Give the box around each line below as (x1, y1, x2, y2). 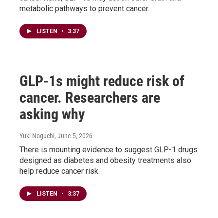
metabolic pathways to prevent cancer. (19, 3, 149, 13)
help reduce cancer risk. (19, 166, 100, 176)
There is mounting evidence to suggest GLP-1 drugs (19, 145, 198, 154)
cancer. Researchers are (19, 89, 160, 106)
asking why (19, 105, 85, 123)
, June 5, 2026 (54, 131, 92, 140)
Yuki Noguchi (19, 131, 54, 140)
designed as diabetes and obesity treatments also (19, 155, 191, 165)
